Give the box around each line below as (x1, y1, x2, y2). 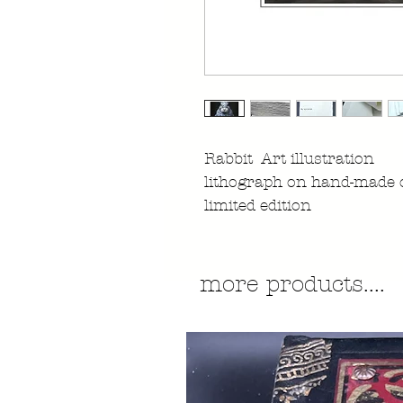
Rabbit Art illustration (204, 149, 374, 167)
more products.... (200, 272, 385, 297)
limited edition (204, 196, 311, 214)
